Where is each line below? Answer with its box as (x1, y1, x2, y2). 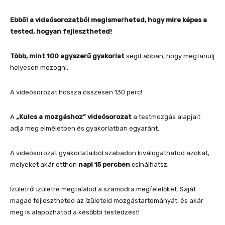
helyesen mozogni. (10, 63, 68, 71)
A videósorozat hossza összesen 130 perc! (10, 88, 142, 96)
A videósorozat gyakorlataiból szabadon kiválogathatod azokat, (10, 149, 209, 157)
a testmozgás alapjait (132, 113, 200, 121)
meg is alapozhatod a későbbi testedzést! (10, 208, 140, 216)
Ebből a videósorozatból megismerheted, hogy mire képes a (10, 16, 207, 24)
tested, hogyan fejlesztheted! (10, 27, 112, 35)
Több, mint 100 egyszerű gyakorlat (10, 52, 125, 60)
